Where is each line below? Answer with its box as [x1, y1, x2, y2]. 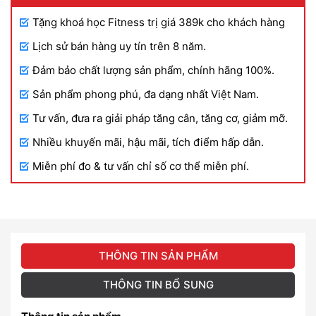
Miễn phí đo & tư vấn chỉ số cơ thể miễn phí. [32, 159, 249, 173]
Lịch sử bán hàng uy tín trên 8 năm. [32, 39, 206, 53]
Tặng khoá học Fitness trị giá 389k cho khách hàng [32, 16, 285, 29]
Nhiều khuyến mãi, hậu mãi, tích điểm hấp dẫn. [32, 135, 264, 149]
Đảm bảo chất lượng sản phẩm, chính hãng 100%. [32, 63, 274, 77]
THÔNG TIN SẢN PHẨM [98, 249, 218, 262]
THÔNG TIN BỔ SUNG [102, 278, 214, 291]
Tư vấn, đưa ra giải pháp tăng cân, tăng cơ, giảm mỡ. [32, 111, 288, 125]
